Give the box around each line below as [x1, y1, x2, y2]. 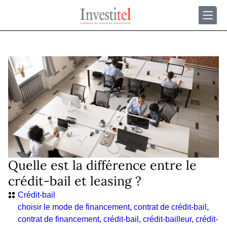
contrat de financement [18, 215, 99, 223]
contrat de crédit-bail [134, 203, 207, 211]
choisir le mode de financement [18, 203, 130, 211]
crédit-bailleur [143, 215, 192, 223]
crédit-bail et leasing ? [8, 173, 141, 189]
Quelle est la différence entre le [8, 157, 197, 173]
